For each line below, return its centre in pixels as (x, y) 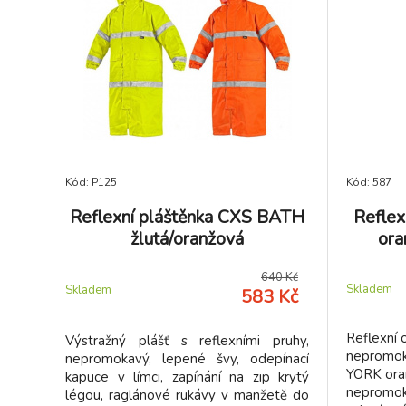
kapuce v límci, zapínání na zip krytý (187, 377)
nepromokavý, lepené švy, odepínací (187, 359)
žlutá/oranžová (187, 239)
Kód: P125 (91, 182)
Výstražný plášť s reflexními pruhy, (187, 341)
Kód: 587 (369, 182)
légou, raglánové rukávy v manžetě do (187, 395)
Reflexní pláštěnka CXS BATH (187, 217)
